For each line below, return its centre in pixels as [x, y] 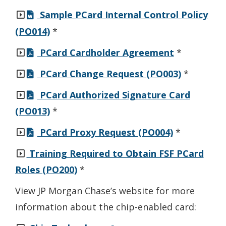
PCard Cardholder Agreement [105, 52]
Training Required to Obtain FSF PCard [115, 153]
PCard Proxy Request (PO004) [105, 132]
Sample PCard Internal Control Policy [122, 15]
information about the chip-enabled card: [106, 207]
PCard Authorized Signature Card [114, 95]
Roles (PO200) [46, 169]
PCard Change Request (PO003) [109, 74]
